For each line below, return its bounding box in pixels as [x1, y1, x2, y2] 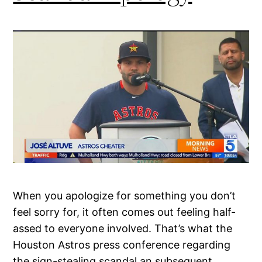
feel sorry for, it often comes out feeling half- [13, 206, 236, 219]
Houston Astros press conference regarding [13, 239, 231, 251]
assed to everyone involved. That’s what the [13, 222, 233, 235]
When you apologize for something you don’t [13, 189, 236, 202]
